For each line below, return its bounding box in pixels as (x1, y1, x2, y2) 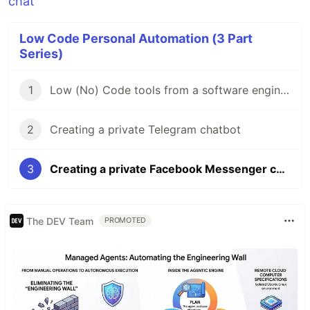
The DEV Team (26, 215, 93, 227)
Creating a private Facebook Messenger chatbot (276, 162, 285, 176)
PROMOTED (104, 216, 147, 225)
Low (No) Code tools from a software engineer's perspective (280, 83, 289, 97)
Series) (19, 46, 63, 61)
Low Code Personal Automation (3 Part (19, 31, 253, 46)
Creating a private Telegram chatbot (50, 122, 241, 136)
